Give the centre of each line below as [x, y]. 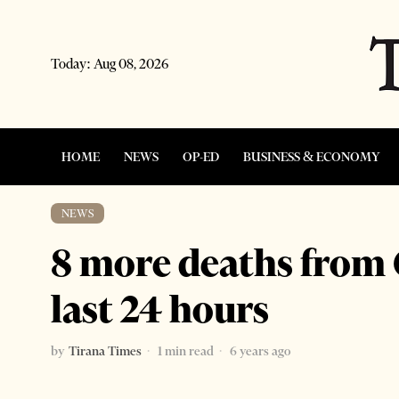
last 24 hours [160, 309]
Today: [72, 63]
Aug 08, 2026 [131, 63]
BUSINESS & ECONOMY [312, 156]
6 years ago [259, 350]
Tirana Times [105, 350]
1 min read [184, 350]
